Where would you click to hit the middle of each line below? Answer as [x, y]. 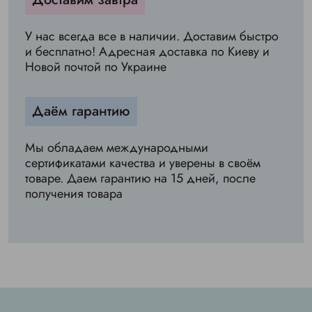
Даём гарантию [81, 111]
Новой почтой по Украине [96, 67]
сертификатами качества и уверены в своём [143, 163]
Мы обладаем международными [117, 148]
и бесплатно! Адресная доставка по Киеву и [147, 52]
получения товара [74, 194]
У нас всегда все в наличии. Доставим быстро [152, 37]
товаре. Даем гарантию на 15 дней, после [140, 179]
